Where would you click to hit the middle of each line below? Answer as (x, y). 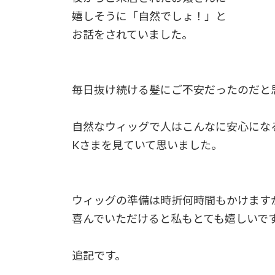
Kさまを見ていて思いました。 (147, 145)
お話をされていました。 (132, 35)
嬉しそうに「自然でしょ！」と (149, 16)
